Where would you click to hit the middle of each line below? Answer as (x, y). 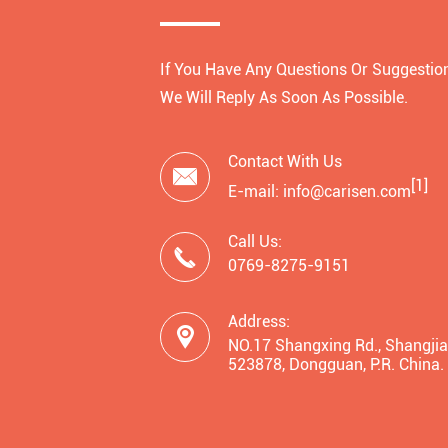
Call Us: (255, 241)
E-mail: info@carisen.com (319, 192)
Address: (259, 321)
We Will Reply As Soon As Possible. (284, 97)
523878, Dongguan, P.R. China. (336, 364)
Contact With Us (285, 161)
